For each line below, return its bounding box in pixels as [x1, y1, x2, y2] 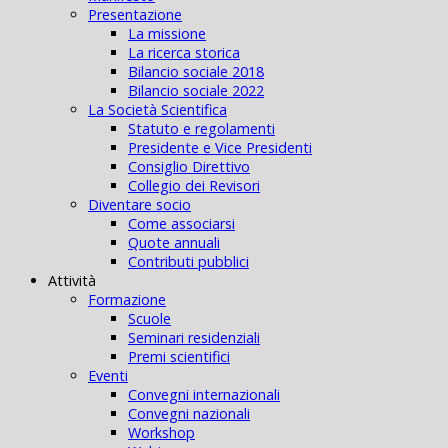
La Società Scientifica [88, 100, 227, 120]
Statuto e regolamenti [128, 119, 275, 139]
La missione [128, 24, 206, 44]
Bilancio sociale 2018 [128, 62, 264, 82]
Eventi [88, 366, 128, 386]
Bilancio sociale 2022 [128, 81, 264, 101]
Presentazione [88, 5, 182, 25]
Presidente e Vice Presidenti [128, 138, 312, 158]
